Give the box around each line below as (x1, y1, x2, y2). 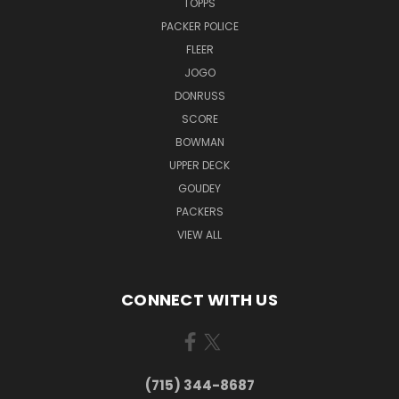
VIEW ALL (177, 226, 222, 242)
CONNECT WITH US (121, 288, 278, 311)
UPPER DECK (169, 157, 230, 173)
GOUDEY (178, 180, 221, 196)
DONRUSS (174, 87, 225, 103)
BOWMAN (175, 134, 224, 150)
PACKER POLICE (160, 18, 239, 34)
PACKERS (175, 203, 224, 219)
